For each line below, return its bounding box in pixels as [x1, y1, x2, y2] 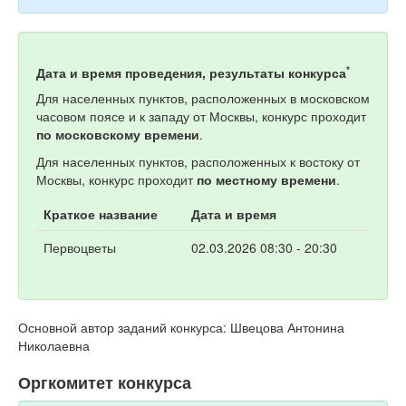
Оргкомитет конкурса [18, 370, 191, 393]
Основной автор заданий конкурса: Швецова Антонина [18, 318, 344, 336]
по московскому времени [36, 125, 199, 143]
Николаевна [18, 336, 90, 354]
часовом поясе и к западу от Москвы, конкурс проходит [36, 107, 366, 125]
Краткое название [43, 205, 158, 223]
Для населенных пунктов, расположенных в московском [36, 89, 370, 107]
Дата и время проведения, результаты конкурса [36, 63, 346, 82]
